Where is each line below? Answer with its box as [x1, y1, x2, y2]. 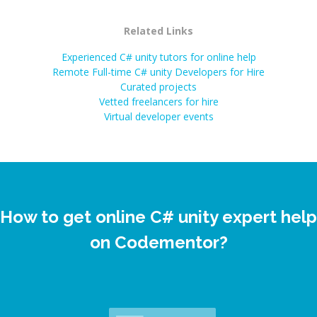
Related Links [124, 24, 193, 38]
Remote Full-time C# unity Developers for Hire [52, 65, 265, 79]
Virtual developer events [103, 110, 214, 123]
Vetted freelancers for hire [98, 95, 219, 108]
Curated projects [120, 80, 197, 93]
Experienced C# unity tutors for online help [61, 50, 256, 64]
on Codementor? [89, 232, 228, 253]
